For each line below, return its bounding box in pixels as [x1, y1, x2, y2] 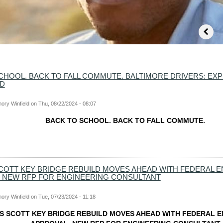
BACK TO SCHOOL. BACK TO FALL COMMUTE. [45, 116, 206, 125]
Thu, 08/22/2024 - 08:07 [38, 101, 96, 107]
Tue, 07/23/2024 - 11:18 [38, 194, 96, 200]
